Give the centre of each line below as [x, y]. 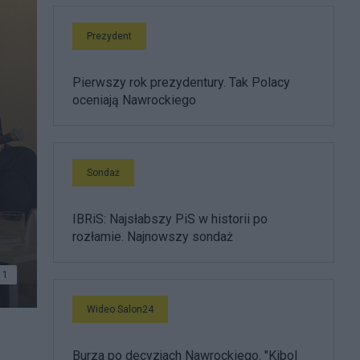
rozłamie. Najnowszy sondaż [153, 237]
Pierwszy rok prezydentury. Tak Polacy [181, 82]
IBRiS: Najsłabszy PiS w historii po [170, 219]
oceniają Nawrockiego [134, 100]
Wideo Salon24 [120, 309]
